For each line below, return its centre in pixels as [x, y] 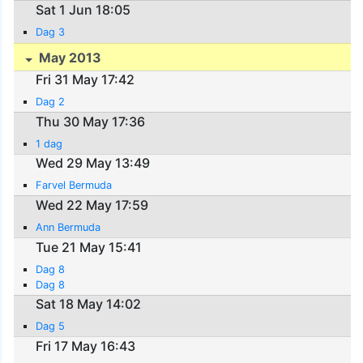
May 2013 [69, 57]
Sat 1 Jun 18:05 [83, 10]
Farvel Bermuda [74, 186]
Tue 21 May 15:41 [89, 247]
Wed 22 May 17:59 [92, 205]
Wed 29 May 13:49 [93, 163]
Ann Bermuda [68, 227]
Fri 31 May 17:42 [85, 80]
